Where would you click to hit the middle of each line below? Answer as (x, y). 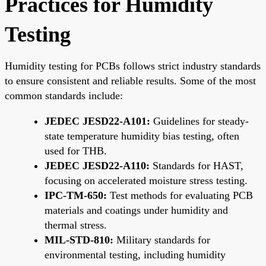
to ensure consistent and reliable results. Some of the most (130, 80)
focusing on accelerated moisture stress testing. (146, 180)
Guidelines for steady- (199, 121)
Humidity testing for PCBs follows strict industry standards (133, 66)
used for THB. (76, 151)
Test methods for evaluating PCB (180, 195)
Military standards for (162, 240)
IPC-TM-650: (76, 195)
